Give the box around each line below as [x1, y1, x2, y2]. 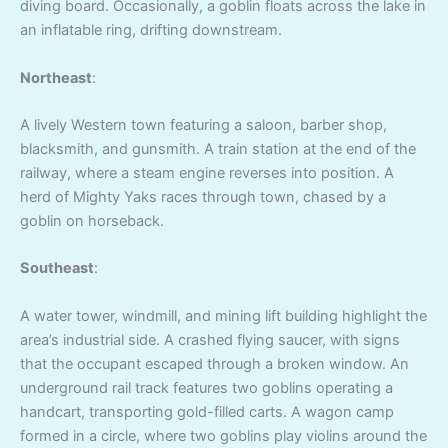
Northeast [20, 68, 92, 87]
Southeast [20, 259, 94, 278]
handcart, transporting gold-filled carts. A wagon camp [20, 402, 394, 421]
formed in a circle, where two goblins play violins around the [20, 426, 427, 445]
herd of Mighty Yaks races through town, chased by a [20, 187, 386, 206]
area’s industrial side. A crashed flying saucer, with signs [20, 330, 400, 349]
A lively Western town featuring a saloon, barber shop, [20, 115, 387, 134]
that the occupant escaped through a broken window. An [20, 354, 409, 373]
